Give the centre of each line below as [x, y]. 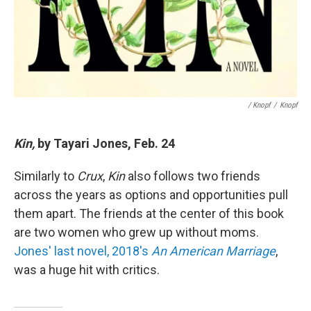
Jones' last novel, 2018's [83, 251]
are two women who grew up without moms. [136, 232]
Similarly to [45, 176]
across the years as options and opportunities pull [151, 194]
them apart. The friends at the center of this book [149, 213]
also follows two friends [193, 176]
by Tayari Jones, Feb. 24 [106, 143]
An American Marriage [213, 251]
